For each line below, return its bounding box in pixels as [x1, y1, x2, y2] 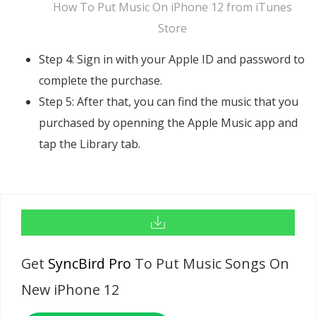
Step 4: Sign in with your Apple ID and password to [39, 51, 305, 67]
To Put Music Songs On [131, 254, 290, 274]
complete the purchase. [39, 72, 162, 88]
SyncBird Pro [48, 254, 132, 274]
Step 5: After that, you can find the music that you [39, 93, 298, 109]
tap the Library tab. [39, 135, 140, 152]
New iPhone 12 [21, 280, 120, 300]
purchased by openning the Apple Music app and [39, 114, 298, 130]
